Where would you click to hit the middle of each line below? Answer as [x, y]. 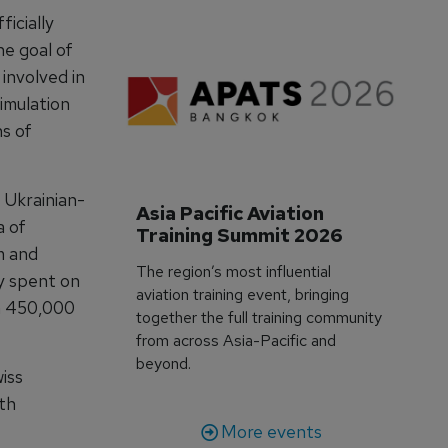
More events [271, 431]
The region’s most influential [234, 271]
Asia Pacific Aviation [232, 213]
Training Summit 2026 [240, 235]
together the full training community [259, 317]
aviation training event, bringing [243, 294]
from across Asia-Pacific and [236, 340]
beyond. [164, 363]
